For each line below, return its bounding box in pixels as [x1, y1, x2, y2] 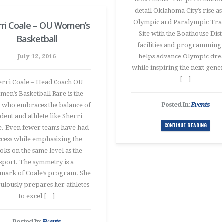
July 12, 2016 [18, 53, 55, 60]
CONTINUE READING [164, 121, 207, 129]
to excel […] [19, 192, 55, 200]
